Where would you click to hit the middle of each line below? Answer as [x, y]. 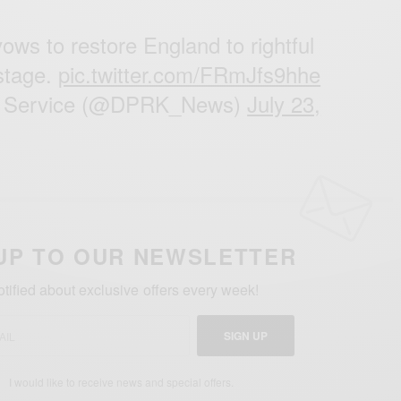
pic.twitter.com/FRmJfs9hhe [190, 74]
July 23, [284, 104]
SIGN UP [246, 336]
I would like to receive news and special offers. [121, 382]
